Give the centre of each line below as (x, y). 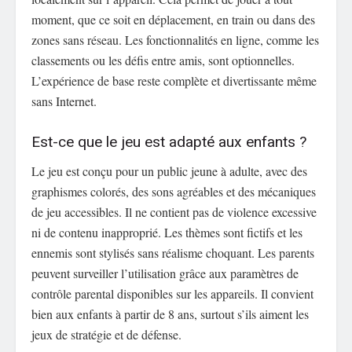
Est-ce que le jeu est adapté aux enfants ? (169, 143)
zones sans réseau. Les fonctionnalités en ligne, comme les (175, 39)
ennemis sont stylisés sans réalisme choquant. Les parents (173, 252)
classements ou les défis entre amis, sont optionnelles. (163, 60)
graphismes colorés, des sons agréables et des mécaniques (174, 191)
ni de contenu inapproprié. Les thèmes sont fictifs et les (167, 232)
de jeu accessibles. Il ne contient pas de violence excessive (174, 211)
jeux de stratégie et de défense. (106, 334)
